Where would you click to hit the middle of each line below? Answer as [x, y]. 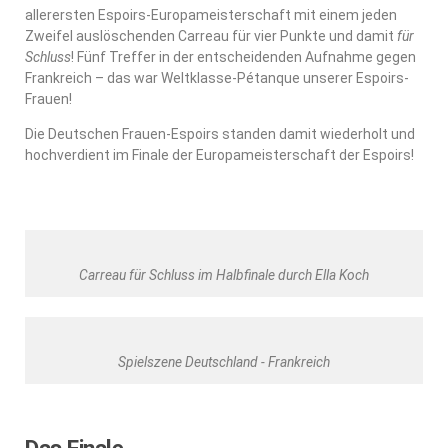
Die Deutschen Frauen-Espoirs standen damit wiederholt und [220, 133]
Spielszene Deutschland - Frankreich [224, 361]
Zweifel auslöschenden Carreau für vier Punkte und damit [211, 35]
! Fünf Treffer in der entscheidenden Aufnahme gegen [243, 56]
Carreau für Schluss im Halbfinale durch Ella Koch [224, 274]
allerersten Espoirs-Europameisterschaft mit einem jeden [211, 14]
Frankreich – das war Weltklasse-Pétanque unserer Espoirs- [217, 77]
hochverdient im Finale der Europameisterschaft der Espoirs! [219, 154]
